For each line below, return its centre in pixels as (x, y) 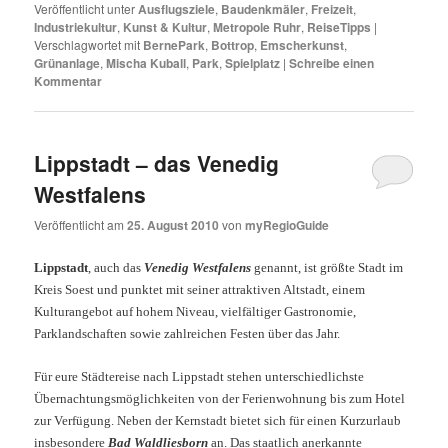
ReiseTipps (339, 26)
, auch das (116, 267)
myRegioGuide (287, 225)
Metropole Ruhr (257, 26)
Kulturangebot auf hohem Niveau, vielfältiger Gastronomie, (195, 311)
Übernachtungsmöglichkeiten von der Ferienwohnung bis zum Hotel (220, 398)
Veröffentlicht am (81, 225)
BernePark (174, 44)
